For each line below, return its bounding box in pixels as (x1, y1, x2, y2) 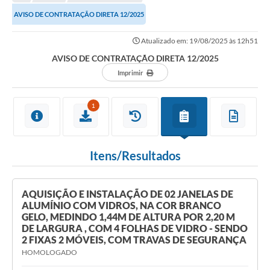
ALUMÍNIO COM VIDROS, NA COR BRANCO (22, 199, 221, 212)
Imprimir (117, 69, 143, 77)
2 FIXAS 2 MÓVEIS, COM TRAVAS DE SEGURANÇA (22, 234, 246, 246)
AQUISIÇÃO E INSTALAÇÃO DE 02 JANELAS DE (22, 188, 233, 200)
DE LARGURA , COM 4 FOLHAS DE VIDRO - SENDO (22, 222, 248, 234)
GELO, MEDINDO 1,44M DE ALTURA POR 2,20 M (22, 211, 235, 223)
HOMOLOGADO (22, 248, 77, 257)
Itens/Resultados (89, 148, 181, 163)
